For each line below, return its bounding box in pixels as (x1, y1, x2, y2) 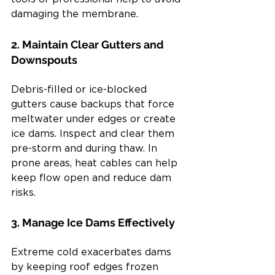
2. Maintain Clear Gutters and (11, 38, 166, 52)
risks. (11, 188, 36, 198)
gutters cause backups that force (11, 99, 177, 110)
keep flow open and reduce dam (11, 173, 174, 184)
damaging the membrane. (11, 9, 138, 20)
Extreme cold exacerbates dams (11, 247, 174, 258)
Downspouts (11, 53, 77, 67)
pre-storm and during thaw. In (11, 144, 160, 154)
